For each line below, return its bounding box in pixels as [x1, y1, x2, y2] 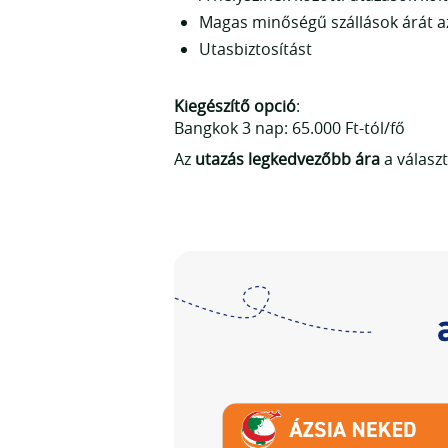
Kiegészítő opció [174, 95, 296, 117]
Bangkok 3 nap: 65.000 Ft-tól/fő [174, 117, 405, 139]
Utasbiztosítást [199, 38, 312, 60]
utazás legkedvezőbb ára [195, 148, 380, 170]
